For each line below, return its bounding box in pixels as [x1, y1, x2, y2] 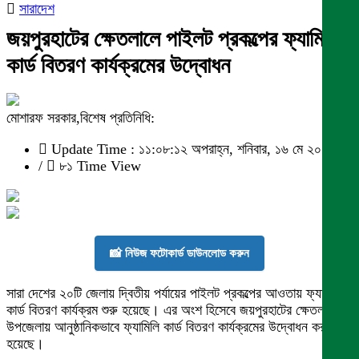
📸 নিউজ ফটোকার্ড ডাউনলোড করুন [110, 246, 249, 260]
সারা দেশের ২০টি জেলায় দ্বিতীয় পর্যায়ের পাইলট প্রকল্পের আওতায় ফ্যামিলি [6, 285, 342, 301]
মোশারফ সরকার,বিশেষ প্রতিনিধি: [6, 110, 155, 126]
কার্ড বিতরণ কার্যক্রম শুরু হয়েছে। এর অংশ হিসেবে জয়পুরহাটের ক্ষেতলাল [6, 302, 334, 318]
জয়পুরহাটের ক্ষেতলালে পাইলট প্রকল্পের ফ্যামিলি [6, 26, 339, 51]
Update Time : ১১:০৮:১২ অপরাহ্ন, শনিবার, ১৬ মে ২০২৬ [47, 141, 336, 157]
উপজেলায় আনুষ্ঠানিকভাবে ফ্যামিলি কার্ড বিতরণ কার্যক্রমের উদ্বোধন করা [6, 319, 328, 335]
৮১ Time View [55, 158, 141, 174]
